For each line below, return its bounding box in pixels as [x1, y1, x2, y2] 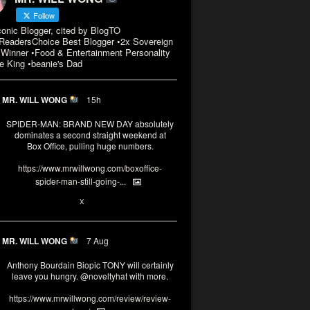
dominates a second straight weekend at [14, 129, 166, 140]
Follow [31, 10, 55, 21]
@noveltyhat [80, 269, 127, 282]
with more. [127, 269, 168, 282]
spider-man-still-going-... [35, 175, 126, 187]
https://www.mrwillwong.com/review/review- [9, 291, 171, 304]
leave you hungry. [12, 269, 80, 282]
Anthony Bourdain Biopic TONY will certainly [6, 258, 174, 271]
